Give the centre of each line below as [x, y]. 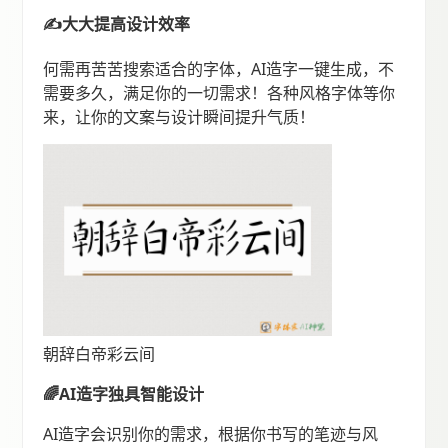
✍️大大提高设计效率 [117, 23]
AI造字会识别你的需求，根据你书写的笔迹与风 [211, 434]
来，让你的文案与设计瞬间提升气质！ [179, 116]
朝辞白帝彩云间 [99, 354]
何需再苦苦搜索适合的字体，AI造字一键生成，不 [219, 68]
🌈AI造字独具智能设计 [124, 394]
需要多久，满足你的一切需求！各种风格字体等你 [219, 92]
